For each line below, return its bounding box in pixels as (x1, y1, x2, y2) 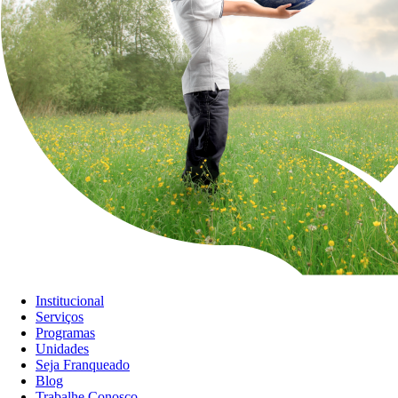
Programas (36, 325, 95, 341)
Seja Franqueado (36, 357, 130, 373)
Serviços (36, 309, 84, 325)
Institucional (36, 293, 104, 309)
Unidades (36, 341, 89, 357)
